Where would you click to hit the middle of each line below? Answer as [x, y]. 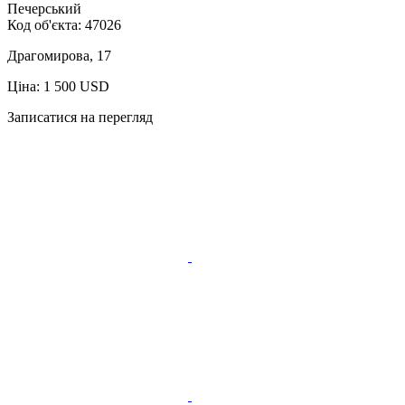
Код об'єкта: [46, 24]
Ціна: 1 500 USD [58, 86]
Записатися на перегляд [80, 117]
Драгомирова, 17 [59, 55]
